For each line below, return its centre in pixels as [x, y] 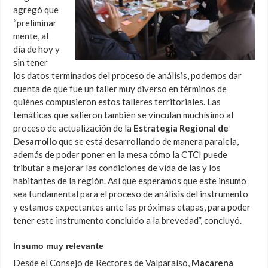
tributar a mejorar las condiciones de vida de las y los [117, 168]
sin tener [31, 63]
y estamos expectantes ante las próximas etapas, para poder [132, 207]
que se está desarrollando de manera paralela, [148, 141]
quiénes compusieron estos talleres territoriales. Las [117, 102]
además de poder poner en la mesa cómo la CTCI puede [121, 155]
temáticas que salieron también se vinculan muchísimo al [124, 115]
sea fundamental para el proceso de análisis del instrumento [131, 194]
